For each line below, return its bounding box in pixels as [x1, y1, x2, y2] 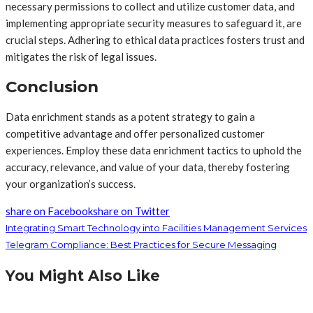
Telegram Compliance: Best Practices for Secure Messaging [6, 238, 277, 250]
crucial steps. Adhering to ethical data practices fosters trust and [6, 34, 305, 47]
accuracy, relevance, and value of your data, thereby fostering [6, 160, 290, 173]
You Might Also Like [6, 266, 160, 284]
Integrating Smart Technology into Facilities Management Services [6, 221, 307, 233]
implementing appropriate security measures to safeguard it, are [6, 17, 302, 30]
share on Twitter [93, 204, 170, 217]
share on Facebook [6, 204, 93, 217]
